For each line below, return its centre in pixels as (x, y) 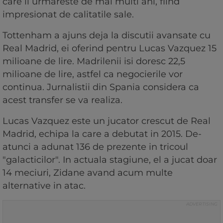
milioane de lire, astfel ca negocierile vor (93, 74)
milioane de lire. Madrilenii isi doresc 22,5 (94, 61)
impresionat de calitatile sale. (68, 14)
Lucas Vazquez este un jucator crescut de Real (107, 121)
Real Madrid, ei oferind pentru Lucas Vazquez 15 (110, 48)
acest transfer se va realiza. (64, 100)
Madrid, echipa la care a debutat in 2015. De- (102, 134)
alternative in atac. (45, 185)
